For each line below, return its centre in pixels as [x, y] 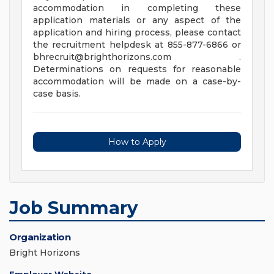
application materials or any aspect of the [137, 20]
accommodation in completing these [137, 8]
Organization [40, 237]
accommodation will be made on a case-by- [137, 82]
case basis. [57, 94]
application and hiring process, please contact [137, 33]
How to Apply [137, 142]
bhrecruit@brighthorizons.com [102, 57]
